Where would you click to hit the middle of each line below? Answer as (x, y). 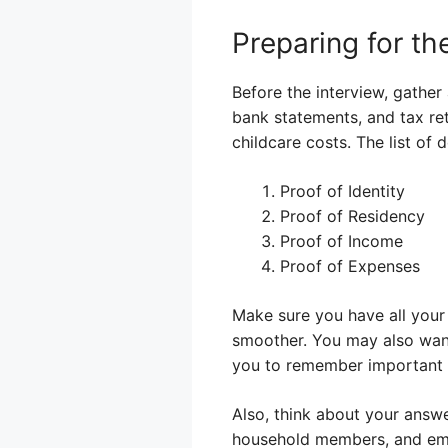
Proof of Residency (352, 215)
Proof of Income (341, 240)
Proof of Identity (342, 190)
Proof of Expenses (350, 265)
